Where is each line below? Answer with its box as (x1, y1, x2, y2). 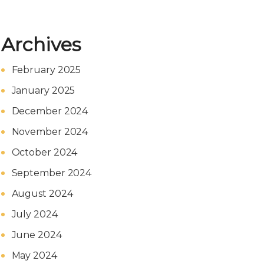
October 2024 (11, 147, 78, 158)
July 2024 (11, 209, 58, 220)
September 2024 (11, 167, 92, 179)
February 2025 (11, 64, 81, 75)
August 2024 (11, 188, 73, 199)
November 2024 (11, 126, 88, 137)
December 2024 (11, 105, 88, 117)
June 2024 (11, 229, 62, 240)
